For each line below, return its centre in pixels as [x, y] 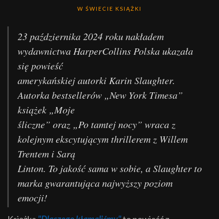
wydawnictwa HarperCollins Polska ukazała [105, 51]
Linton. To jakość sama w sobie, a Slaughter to [110, 168]
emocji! [33, 197]
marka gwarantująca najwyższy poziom [95, 183]
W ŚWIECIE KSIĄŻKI [109, 9]
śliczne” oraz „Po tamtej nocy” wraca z [97, 124]
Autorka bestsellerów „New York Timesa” [100, 95]
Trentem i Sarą [46, 153]
